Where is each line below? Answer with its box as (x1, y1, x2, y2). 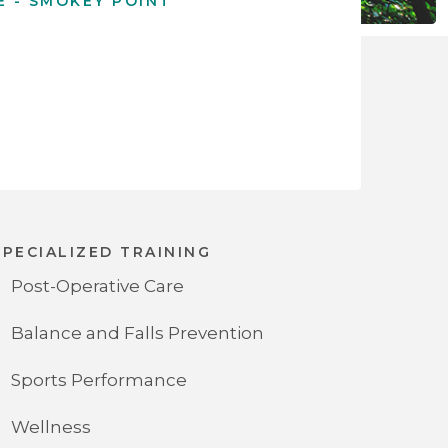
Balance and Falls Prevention (11, 323, 264, 344)
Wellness (11, 417, 91, 438)
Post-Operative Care (11, 276, 184, 297)
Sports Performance (11, 370, 187, 391)
